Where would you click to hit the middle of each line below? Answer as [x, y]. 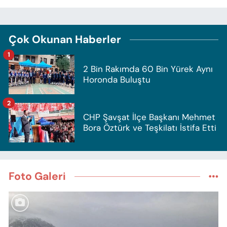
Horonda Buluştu [117, 79]
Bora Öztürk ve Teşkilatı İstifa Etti [150, 127]
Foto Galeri [37, 177]
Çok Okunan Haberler [65, 39]
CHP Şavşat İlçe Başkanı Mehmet [149, 117]
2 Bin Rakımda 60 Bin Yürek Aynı [148, 69]
